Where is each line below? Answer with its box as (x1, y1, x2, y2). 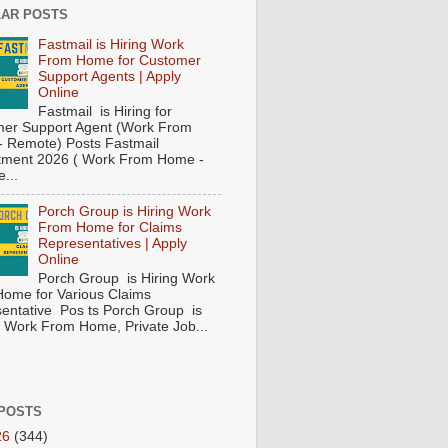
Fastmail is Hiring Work (38, 37, 185, 53)
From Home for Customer (38, 53, 202, 69)
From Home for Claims (38, 220, 183, 235)
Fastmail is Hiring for (38, 104, 173, 120)
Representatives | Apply (38, 236, 188, 251)
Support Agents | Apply (38, 69, 182, 85)
